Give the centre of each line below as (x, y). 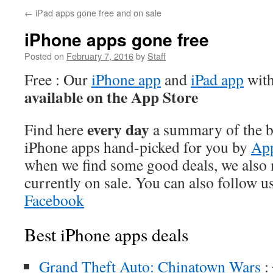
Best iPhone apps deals (106, 234)
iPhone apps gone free (117, 39)
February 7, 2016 (100, 56)
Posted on (44, 56)
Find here (56, 129)
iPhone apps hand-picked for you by (138, 147)
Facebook (54, 200)
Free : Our (58, 79)
